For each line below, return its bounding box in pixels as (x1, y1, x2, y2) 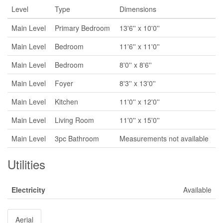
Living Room (55, 115, 94, 125)
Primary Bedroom (55, 23, 110, 33)
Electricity (11, 185, 45, 195)
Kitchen (55, 97, 78, 107)
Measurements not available (119, 133, 209, 143)
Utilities (7, 155, 45, 173)
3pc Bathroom (55, 133, 99, 143)
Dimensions (119, 4, 156, 14)
